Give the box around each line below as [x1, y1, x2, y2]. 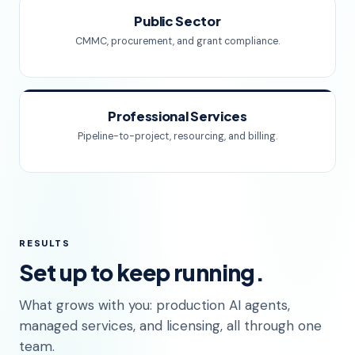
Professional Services [108, 107, 247, 124]
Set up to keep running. [19, 258, 265, 286]
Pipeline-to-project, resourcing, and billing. [78, 129, 277, 143]
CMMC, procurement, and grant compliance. [75, 34, 280, 48]
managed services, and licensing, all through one [19, 316, 322, 334]
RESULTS [19, 237, 71, 248]
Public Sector [134, 12, 221, 29]
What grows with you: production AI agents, [19, 296, 290, 314]
